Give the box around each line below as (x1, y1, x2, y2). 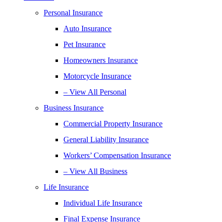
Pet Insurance (63, 40, 106, 49)
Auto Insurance (63, 24, 111, 33)
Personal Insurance (44, 8, 103, 17)
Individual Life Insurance (63, 199, 142, 207)
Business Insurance (44, 104, 104, 112)
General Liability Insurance (63, 135, 149, 144)
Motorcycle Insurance (63, 72, 131, 80)
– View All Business (63, 167, 127, 175)
